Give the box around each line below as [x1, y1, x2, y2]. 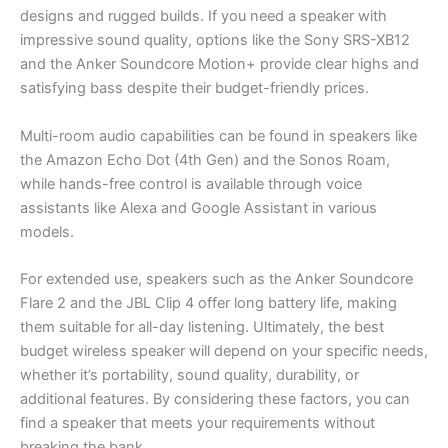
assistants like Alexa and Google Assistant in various [20, 198, 377, 217]
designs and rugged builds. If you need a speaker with [20, 7, 387, 26]
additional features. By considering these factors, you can [20, 390, 410, 408]
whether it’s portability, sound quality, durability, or [20, 366, 359, 384]
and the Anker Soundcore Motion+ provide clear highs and [20, 55, 419, 74]
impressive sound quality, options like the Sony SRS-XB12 [20, 31, 410, 50]
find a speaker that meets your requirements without [20, 414, 375, 432]
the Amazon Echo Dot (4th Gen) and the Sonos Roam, [20, 150, 390, 169]
